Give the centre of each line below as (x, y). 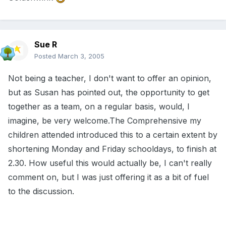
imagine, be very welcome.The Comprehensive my (105, 121)
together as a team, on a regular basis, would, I (99, 107)
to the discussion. (41, 191)
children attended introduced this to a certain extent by (113, 135)
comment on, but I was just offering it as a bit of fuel (108, 177)
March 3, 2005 (81, 56)
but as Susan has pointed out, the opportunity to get (109, 93)
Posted (46, 56)
